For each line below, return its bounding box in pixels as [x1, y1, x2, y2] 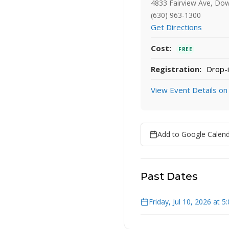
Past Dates [141, 170, 198, 183]
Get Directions [151, 22, 202, 33]
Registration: [151, 64, 201, 75]
